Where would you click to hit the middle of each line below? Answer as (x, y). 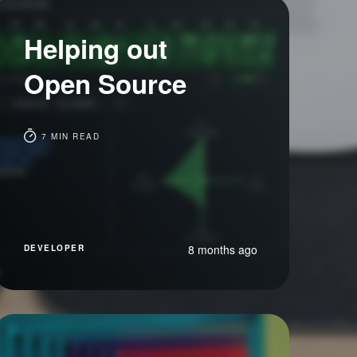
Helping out (95, 48)
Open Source (105, 83)
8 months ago (222, 249)
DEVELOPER (54, 248)
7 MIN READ (69, 136)
